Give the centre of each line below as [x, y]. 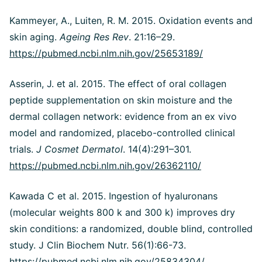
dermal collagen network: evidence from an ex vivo [123, 116]
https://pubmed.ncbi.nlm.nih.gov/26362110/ [105, 165]
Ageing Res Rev [94, 37]
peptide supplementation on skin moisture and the [121, 100]
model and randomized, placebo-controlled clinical [122, 132]
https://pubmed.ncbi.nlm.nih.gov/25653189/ [106, 53]
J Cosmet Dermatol [80, 149]
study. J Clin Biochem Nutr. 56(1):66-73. [98, 245]
